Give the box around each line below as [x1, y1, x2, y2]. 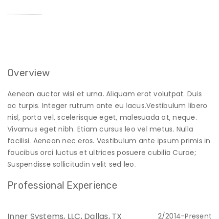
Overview [7, 66, 50, 79]
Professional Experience [7, 179, 117, 191]
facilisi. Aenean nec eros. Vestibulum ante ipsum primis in [7, 135, 211, 146]
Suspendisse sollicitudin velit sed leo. [7, 159, 136, 169]
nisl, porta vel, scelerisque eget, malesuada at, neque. [7, 112, 197, 122]
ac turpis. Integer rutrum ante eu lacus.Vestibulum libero [7, 100, 208, 110]
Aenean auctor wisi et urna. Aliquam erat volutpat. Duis [7, 88, 202, 99]
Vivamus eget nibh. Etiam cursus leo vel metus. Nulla [7, 124, 193, 134]
